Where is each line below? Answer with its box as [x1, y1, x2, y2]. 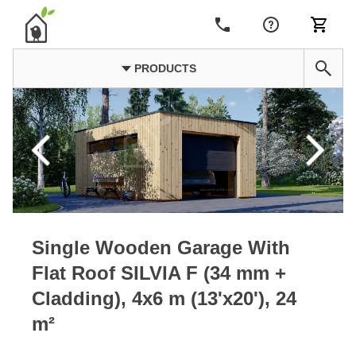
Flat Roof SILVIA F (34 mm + [32, 261, 286, 284]
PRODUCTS [130, 62, 196, 75]
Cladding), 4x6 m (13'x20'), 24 [32, 287, 296, 309]
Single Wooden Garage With [32, 236, 290, 258]
